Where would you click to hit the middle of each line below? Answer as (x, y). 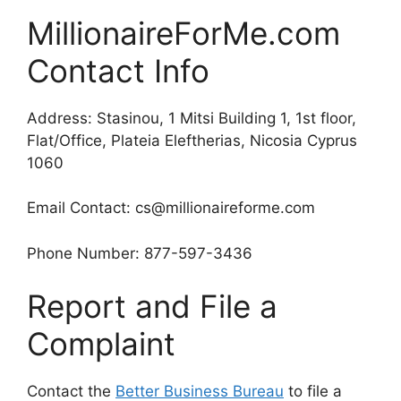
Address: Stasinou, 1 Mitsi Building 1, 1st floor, (192, 118)
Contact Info (118, 70)
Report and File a (152, 307)
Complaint (101, 344)
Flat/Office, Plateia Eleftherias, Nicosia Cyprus (192, 140)
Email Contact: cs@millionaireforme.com (171, 208)
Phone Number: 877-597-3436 (140, 253)
